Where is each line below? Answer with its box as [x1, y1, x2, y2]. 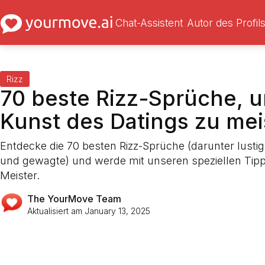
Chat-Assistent [115, 16, 183, 29]
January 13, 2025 [84, 205, 150, 216]
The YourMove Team [27, 192, 121, 205]
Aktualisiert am [27, 205, 85, 216]
